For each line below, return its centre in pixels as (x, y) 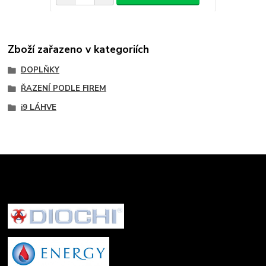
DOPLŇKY (40, 70)
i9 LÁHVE (38, 108)
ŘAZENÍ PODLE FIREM (63, 89)
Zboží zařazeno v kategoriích (79, 49)
